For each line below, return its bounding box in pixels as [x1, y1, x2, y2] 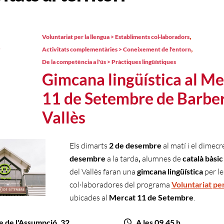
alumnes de [141, 153, 182, 163]
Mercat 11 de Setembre [108, 192, 193, 202]
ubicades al [69, 192, 109, 202]
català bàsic [182, 153, 223, 163]
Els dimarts [69, 140, 109, 150]
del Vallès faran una [69, 166, 137, 176]
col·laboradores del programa [69, 179, 170, 189]
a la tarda [106, 153, 138, 163]
